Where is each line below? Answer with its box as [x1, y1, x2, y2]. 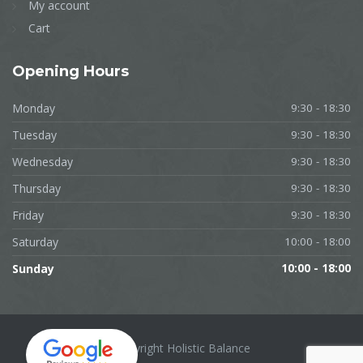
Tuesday [12, 126, 57, 143]
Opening [12, 62, 83, 80]
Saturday [12, 233, 58, 250]
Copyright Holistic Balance [113, 340, 250, 356]
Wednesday [12, 153, 73, 169]
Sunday [12, 260, 54, 276]
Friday [12, 207, 44, 223]
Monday [12, 100, 55, 116]
